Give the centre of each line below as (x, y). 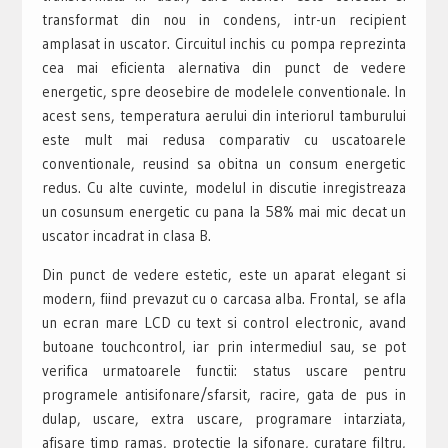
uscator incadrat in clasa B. (126, 235)
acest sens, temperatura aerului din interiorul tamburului (224, 115)
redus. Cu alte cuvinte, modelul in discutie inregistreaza (224, 187)
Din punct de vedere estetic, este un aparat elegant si (224, 274)
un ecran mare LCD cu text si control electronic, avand (224, 322)
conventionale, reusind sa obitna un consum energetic (224, 163)
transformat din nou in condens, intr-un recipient (224, 19)
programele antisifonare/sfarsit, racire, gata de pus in (224, 394)
